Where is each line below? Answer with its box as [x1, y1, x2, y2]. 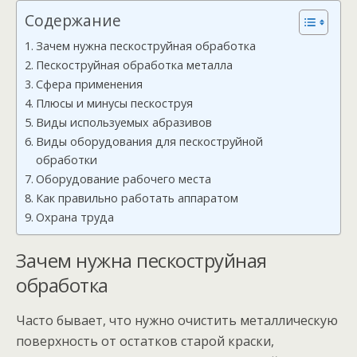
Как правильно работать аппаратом [35, 190, 238, 206]
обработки [35, 152, 97, 167]
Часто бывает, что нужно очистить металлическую [16, 312, 338, 329]
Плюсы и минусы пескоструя [35, 96, 193, 111]
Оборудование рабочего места [35, 171, 211, 186]
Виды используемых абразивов [35, 115, 212, 130]
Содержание [25, 10, 121, 32]
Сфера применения [35, 76, 143, 92]
